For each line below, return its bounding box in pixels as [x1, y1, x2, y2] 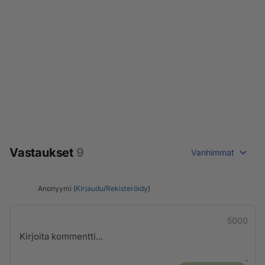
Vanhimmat [191, 147, 234, 157]
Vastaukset [9, 146, 76, 160]
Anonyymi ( [38, 183, 76, 193]
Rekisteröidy [106, 183, 148, 193]
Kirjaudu [76, 183, 104, 193]
